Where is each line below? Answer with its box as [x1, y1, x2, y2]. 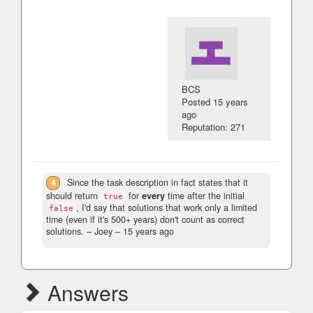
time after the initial [165, 189, 245, 203]
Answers [42, 277, 129, 308]
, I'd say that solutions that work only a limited [76, 201, 257, 214]
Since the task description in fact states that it [67, 176, 249, 189]
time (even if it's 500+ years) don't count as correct [46, 213, 245, 226]
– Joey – [84, 225, 123, 238]
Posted [182, 95, 214, 108]
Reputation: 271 [182, 120, 246, 133]
